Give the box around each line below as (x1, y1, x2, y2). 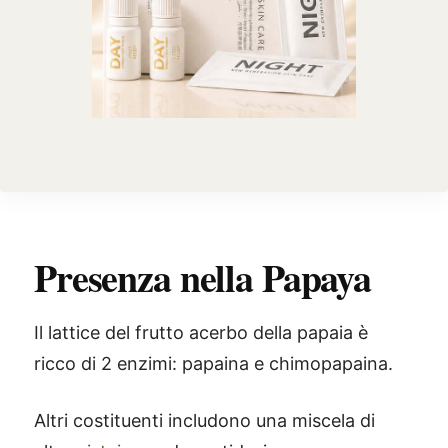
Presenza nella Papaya (34, 250, 372, 305)
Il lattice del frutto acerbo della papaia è (34, 322, 368, 343)
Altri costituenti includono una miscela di (34, 410, 375, 431)
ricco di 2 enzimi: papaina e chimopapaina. (34, 353, 393, 374)
